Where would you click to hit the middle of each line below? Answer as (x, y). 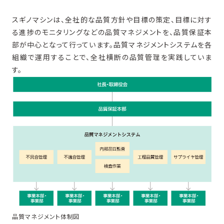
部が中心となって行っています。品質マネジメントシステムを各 (112, 45)
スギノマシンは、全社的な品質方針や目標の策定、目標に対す (112, 20)
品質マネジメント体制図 (46, 216)
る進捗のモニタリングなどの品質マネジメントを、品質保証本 (112, 32)
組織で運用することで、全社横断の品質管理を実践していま (112, 57)
